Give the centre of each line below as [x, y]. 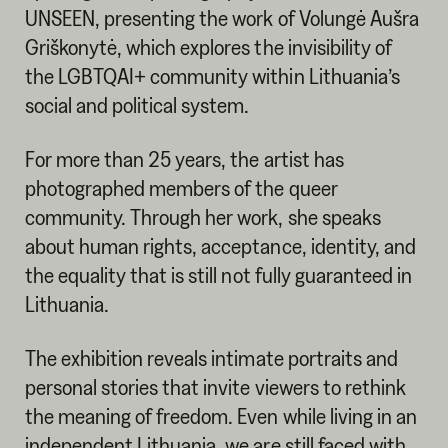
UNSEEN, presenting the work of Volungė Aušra [221, 18]
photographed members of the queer [181, 187]
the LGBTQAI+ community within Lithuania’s [212, 76]
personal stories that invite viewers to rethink [215, 386]
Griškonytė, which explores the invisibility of [208, 47]
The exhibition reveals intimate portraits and [211, 357]
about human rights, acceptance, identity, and [220, 245]
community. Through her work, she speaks [202, 216]
